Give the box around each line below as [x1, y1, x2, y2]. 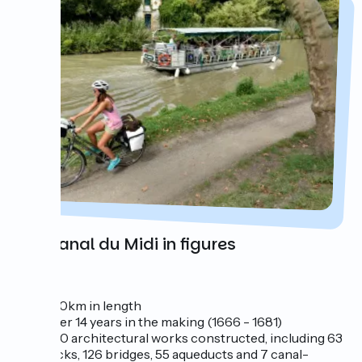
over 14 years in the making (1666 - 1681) [45, 314, 282, 330]
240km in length [45, 297, 141, 314]
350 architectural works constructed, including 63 [45, 330, 343, 347]
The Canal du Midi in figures [13, 233, 236, 256]
